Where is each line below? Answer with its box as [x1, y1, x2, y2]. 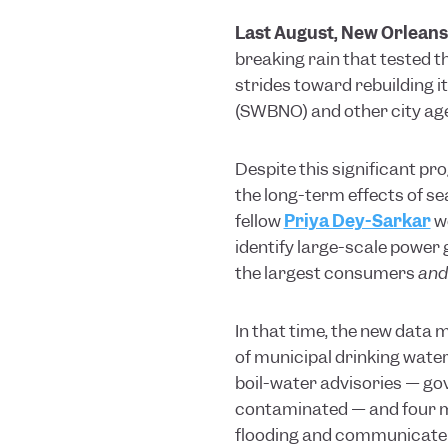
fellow [234, 210, 284, 233]
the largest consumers [234, 262, 418, 285]
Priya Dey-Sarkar [283, 210, 431, 233]
